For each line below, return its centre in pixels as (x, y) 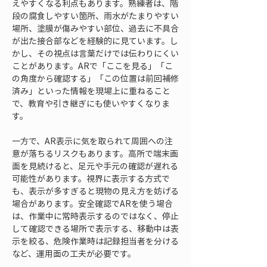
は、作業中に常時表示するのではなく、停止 (95, 216)
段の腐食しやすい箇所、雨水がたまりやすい (95, 15)
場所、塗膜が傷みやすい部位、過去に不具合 (95, 28)
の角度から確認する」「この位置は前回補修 (95, 78)
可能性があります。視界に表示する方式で (91, 178)
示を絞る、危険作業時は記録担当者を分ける (95, 241)
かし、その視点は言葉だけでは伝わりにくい (95, 53)
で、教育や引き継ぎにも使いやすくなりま (91, 103)
